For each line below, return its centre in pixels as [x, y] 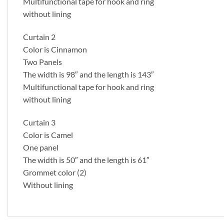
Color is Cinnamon [55, 49]
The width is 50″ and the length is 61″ [86, 159]
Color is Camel [48, 134]
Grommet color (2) [55, 172]
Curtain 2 [39, 36]
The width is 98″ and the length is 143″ [88, 74]
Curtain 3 [39, 122]
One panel [41, 147]
